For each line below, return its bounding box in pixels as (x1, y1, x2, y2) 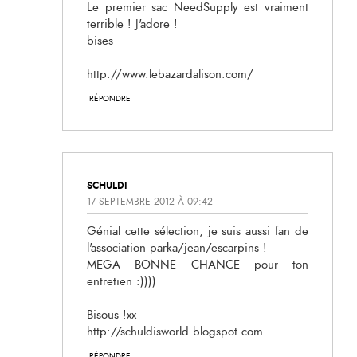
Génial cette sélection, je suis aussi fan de (87, 222, 308, 240)
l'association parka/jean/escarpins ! (87, 239, 267, 257)
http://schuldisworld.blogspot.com (87, 323, 263, 340)
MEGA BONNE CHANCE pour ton (87, 256, 308, 273)
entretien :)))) (87, 273, 156, 290)
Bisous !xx (87, 306, 136, 324)
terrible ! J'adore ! (87, 16, 178, 33)
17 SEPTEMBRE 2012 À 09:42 (87, 194, 213, 208)
